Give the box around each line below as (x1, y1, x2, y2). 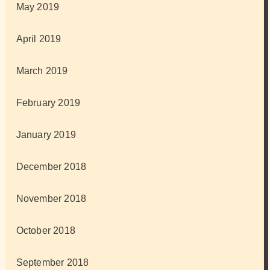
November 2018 (16, 193, 87, 204)
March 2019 (16, 66, 68, 77)
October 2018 (16, 225, 75, 236)
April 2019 (16, 34, 61, 45)
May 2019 (16, 2, 60, 13)
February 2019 (16, 98, 81, 108)
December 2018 (16, 162, 87, 172)
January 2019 (16, 130, 76, 140)
